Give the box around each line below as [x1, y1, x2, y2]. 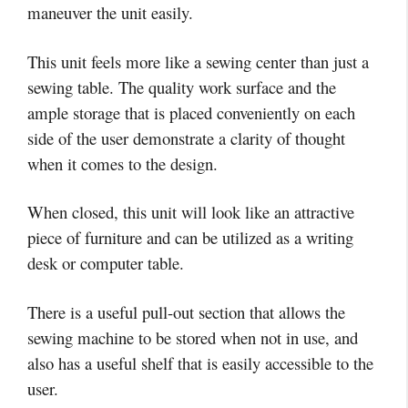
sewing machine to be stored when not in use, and [27, 325, 358, 349]
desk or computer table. [27, 251, 184, 275]
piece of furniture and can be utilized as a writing [27, 226, 353, 250]
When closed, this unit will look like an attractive [27, 200, 354, 224]
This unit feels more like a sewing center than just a [27, 49, 369, 73]
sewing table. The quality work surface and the [27, 75, 336, 98]
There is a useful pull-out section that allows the [27, 300, 345, 323]
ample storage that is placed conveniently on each [27, 100, 355, 124]
